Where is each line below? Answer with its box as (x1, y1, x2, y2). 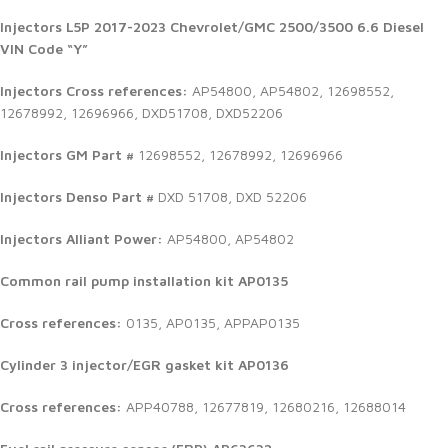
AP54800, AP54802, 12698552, (192, 82, 394, 100)
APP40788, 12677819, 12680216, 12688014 (122, 398, 406, 416)
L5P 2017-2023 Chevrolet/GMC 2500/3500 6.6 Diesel (66, 18, 424, 36)
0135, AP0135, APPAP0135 (126, 314, 300, 332)
